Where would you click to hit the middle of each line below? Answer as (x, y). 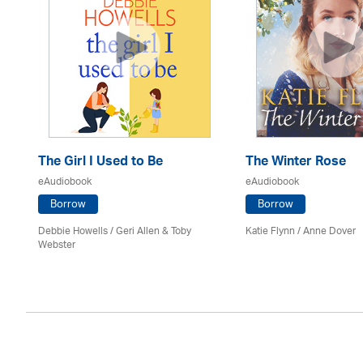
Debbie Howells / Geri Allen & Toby (115, 231)
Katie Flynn (270, 231)
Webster (57, 245)
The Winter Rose (296, 163)
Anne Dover (329, 231)
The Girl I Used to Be (100, 163)
